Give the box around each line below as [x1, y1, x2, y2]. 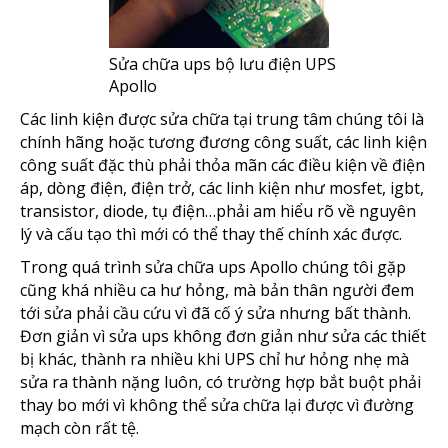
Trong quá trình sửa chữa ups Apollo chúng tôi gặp [20, 255, 406, 278]
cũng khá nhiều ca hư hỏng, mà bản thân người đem [20, 278, 414, 301]
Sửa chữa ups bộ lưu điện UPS [109, 52, 336, 75]
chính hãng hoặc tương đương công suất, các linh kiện [20, 130, 427, 153]
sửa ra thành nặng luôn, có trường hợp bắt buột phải [20, 370, 421, 393]
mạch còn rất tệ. [20, 416, 139, 439]
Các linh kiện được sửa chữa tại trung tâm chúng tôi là [20, 107, 424, 130]
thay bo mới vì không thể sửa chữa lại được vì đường [20, 393, 414, 416]
